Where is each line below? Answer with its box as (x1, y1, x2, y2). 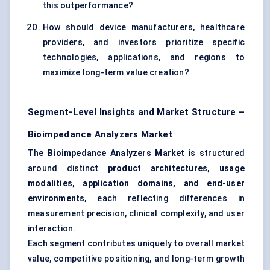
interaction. (28, 224, 76, 234)
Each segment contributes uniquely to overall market (28, 239, 245, 249)
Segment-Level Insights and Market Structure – (28, 107, 245, 118)
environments (28, 193, 85, 204)
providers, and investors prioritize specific (43, 37, 245, 48)
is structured (184, 148, 245, 159)
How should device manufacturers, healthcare (43, 22, 245, 33)
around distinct (28, 163, 108, 174)
